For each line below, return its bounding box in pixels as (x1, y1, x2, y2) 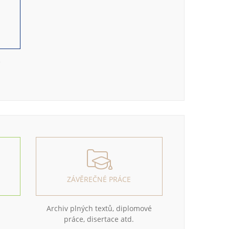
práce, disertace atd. (64, 214, 134, 224)
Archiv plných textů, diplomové (46, 203, 152, 213)
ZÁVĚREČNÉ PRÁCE (67, 174, 131, 184)
